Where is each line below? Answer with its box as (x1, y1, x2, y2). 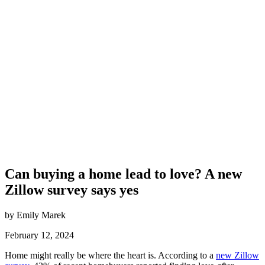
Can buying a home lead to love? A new (5, 166, 242, 182)
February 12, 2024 (5, 230, 74, 240)
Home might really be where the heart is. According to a (5, 250, 216, 260)
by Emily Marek (5, 209, 66, 220)
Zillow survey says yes (5, 182, 138, 198)
